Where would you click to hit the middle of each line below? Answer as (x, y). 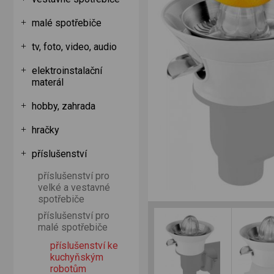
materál (48, 82)
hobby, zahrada (64, 106)
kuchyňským (77, 257)
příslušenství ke (84, 246)
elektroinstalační (67, 71)
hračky (46, 130)
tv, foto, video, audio (74, 47)
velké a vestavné (74, 187)
